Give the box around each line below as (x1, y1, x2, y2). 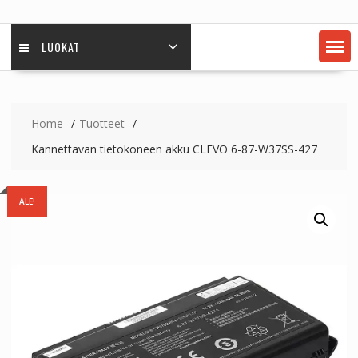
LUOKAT (41, 38, 80, 55)
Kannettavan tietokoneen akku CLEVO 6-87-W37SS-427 (30, 141, 317, 157)
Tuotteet (78, 116, 125, 131)
